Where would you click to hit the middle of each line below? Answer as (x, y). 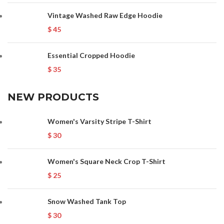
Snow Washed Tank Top (87, 201)
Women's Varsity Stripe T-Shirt (99, 121)
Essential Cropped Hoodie (91, 55)
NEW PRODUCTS (53, 97)
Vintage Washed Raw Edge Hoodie (105, 15)
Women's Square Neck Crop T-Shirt (106, 161)
